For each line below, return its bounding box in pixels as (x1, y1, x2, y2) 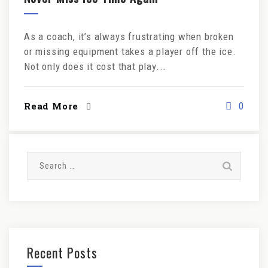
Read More (24, 100, 79, 112)
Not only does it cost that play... (24, 60, 167, 72)
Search (26, 153, 59, 165)
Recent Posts (27, 243, 98, 262)
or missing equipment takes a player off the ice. (24, 45, 236, 57)
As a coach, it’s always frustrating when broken (24, 31, 234, 42)
